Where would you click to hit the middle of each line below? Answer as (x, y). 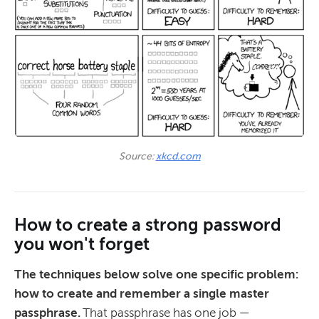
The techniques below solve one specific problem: (156, 274)
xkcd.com (178, 157)
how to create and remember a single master (142, 294)
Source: (137, 157)
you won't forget (82, 244)
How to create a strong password (148, 225)
